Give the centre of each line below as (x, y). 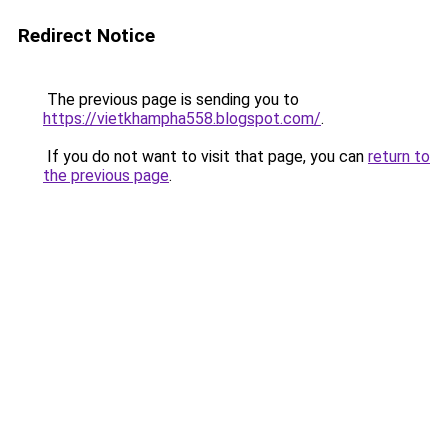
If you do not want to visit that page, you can (205, 156)
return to (399, 156)
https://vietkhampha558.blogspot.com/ (182, 118)
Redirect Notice (86, 35)
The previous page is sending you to (171, 99)
